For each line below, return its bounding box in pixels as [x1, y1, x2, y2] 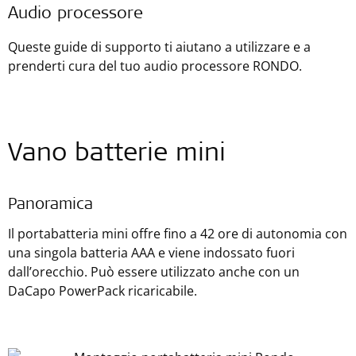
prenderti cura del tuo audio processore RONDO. [8, 57, 305, 75]
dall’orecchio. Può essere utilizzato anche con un [8, 263, 300, 281]
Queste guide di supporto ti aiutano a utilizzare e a [8, 38, 311, 56]
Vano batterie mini [8, 142, 226, 168]
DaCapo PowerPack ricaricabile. [8, 282, 197, 300]
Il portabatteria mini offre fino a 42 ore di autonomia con [8, 225, 347, 242]
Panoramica [8, 198, 93, 214]
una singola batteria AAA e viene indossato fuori [8, 244, 295, 261]
